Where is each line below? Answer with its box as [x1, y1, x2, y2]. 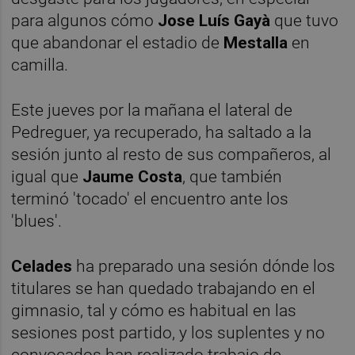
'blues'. [11, 211, 67, 231]
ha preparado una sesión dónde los [72, 256, 336, 276]
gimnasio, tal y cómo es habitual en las [11, 300, 297, 320]
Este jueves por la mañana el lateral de [11, 100, 293, 120]
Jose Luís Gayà [154, 10, 271, 30]
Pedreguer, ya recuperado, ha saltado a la [11, 122, 312, 142]
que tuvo [270, 10, 339, 30]
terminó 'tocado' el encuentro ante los [11, 189, 289, 208]
